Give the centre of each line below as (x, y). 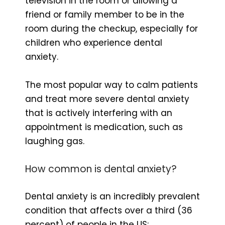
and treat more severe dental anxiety (107, 99)
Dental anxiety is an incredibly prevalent (113, 196)
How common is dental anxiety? (101, 169)
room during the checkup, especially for (111, 28)
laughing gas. (56, 141)
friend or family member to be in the (105, 14)
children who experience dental (94, 42)
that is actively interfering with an (99, 113)
